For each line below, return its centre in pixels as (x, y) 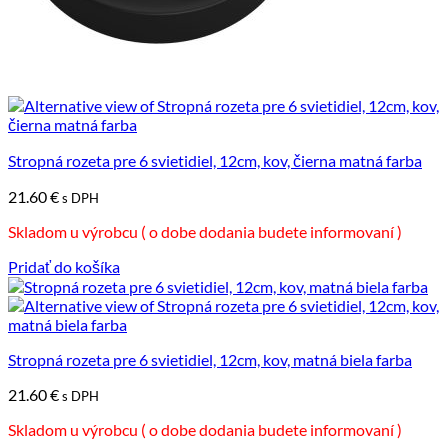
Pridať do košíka (64, 266)
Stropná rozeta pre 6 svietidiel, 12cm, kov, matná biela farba (210, 359)
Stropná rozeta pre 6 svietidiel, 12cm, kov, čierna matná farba (215, 160)
